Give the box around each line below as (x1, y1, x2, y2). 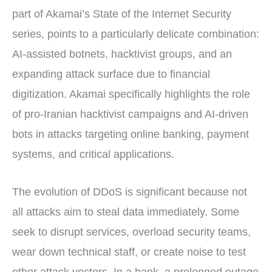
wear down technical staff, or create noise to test (12, 245, 246, 258)
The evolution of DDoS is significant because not (12, 185, 247, 198)
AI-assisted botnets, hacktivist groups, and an (12, 47, 232, 60)
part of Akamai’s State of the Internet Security (12, 7, 231, 20)
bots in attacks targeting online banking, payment (12, 127, 249, 140)
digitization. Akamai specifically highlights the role (12, 87, 250, 100)
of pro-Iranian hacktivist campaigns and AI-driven (12, 107, 248, 120)
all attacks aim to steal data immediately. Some (12, 205, 239, 218)
